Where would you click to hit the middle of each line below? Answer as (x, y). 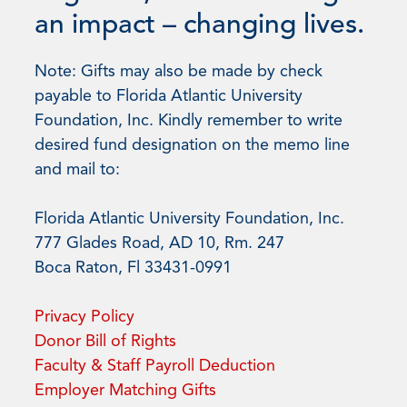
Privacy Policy (84, 317)
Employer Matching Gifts (125, 390)
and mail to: (77, 169)
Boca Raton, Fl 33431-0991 (133, 268)
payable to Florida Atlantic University (169, 96)
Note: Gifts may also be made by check (179, 71)
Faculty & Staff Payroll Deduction (155, 366)
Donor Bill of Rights (105, 341)
